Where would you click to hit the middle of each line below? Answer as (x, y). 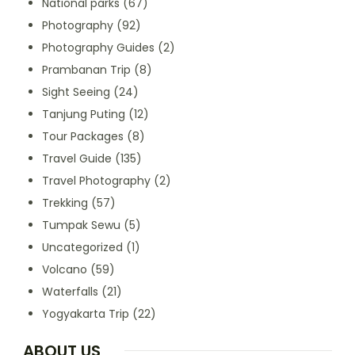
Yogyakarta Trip (86, 313)
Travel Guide (77, 158)
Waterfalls (70, 291)
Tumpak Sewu (81, 225)
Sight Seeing (76, 92)
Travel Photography (96, 180)
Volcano (65, 269)
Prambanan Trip (86, 69)
